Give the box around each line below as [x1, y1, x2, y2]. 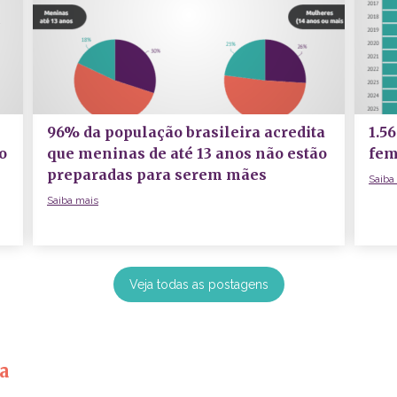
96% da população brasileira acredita [47, 122, 325, 141]
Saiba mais [47, 193, 98, 206]
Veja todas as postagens [128, 276, 269, 292]
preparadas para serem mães [47, 165, 267, 183]
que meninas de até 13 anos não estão [47, 144, 327, 162]
